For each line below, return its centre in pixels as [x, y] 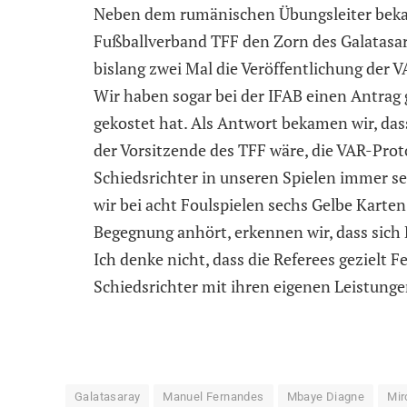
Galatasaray [108, 396]
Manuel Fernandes [213, 396]
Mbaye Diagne [326, 396]
